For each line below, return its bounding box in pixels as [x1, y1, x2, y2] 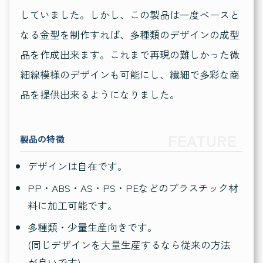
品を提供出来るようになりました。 [19, 87, 180, 102]
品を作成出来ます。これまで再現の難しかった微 [19, 47, 240, 62]
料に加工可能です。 [27, 198, 117, 213]
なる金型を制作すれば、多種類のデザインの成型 [19, 27, 240, 42]
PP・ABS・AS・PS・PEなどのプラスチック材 [27, 180, 238, 195]
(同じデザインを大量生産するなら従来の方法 [27, 237, 231, 252]
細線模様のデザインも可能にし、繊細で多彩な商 [19, 67, 240, 82]
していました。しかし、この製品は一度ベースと [19, 7, 240, 22]
